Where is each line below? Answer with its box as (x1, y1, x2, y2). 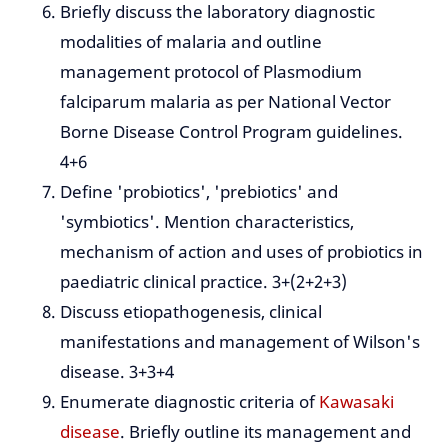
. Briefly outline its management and (120, 420, 411, 444)
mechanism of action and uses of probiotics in (60, 240, 423, 264)
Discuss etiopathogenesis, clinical (60, 300, 322, 324)
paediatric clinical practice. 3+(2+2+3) (60, 270, 347, 294)
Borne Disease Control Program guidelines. (60, 120, 403, 144)
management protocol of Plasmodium (60, 60, 362, 84)
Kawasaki (319, 390, 394, 414)
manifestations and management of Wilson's (60, 330, 420, 354)
